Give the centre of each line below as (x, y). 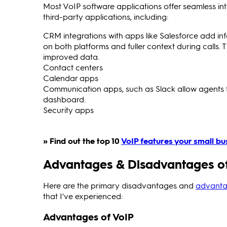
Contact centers (73, 67)
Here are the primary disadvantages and (119, 185)
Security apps (68, 109)
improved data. (71, 56)
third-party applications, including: (106, 16)
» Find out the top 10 (82, 140)
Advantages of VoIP (88, 217)
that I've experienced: (83, 196)
